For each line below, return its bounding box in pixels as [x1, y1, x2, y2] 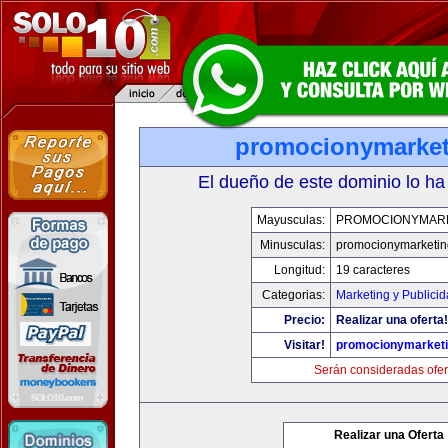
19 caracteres [336, 263, 410, 277]
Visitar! [284, 338, 325, 352]
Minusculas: [260, 238, 325, 252]
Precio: [284, 313, 325, 327]
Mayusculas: [257, 213, 325, 227]
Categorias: [262, 288, 325, 302]
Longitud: [274, 263, 325, 277]
